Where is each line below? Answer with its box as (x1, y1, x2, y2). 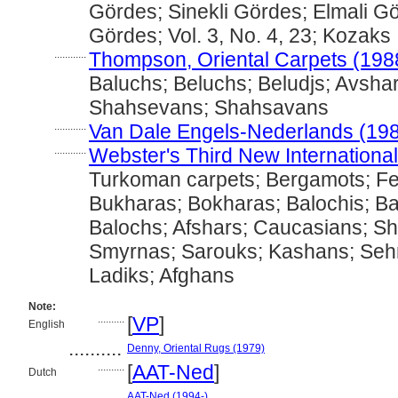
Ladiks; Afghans (89, 264, 235, 287)
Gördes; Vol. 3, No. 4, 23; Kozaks (89, 24, 391, 47)
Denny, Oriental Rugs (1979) (127, 342, 265, 354)
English (28, 318, 65, 330)
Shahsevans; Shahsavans (89, 96, 329, 119)
